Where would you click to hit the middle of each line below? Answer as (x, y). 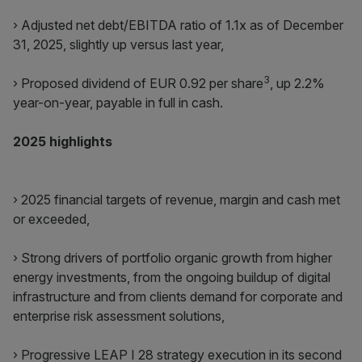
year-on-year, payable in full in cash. (118, 103)
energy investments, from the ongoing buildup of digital (172, 277)
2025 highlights (63, 141)
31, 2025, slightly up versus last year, (118, 44)
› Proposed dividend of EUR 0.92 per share (138, 83)
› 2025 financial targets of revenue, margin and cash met (177, 200)
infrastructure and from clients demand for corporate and (178, 297)
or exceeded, (51, 219)
